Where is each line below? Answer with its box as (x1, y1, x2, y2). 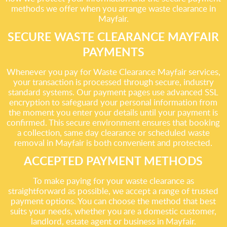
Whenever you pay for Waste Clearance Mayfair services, (6, 66, 220, 78)
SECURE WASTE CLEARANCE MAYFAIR (8, 28, 219, 45)
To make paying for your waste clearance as (32, 175, 194, 186)
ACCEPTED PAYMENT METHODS (24, 153, 203, 169)
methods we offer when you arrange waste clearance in (11, 3, 216, 14)
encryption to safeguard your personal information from (9, 96, 218, 108)
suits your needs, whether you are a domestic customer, (10, 205, 217, 217)
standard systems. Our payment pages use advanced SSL (8, 86, 219, 98)
